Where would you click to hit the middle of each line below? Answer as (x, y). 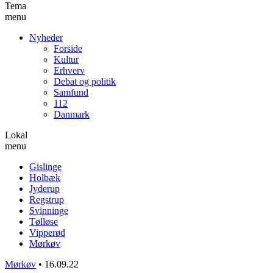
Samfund (71, 92)
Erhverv (69, 70)
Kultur (66, 59)
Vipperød (47, 232)
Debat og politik (85, 81)
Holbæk (45, 177)
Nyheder (46, 37)
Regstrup (47, 199)
